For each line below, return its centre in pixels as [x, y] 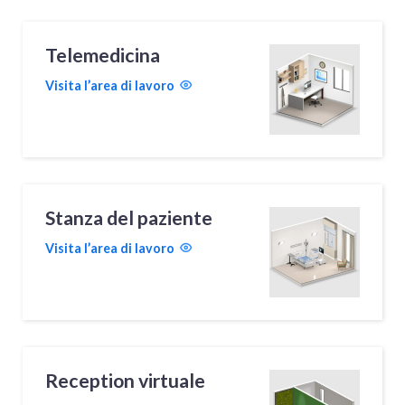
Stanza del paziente [129, 217]
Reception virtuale [126, 380]
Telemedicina [103, 55]
